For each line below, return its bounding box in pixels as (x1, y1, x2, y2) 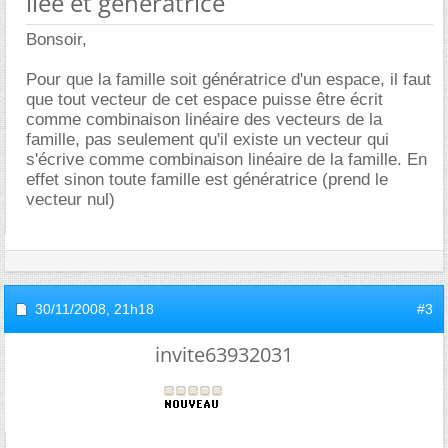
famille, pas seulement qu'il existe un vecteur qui (26, 129, 389, 149)
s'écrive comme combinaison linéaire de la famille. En (26, 149, 427, 169)
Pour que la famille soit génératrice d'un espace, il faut (26, 69, 431, 89)
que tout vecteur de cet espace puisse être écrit (26, 89, 383, 109)
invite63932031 (155, 340, 293, 368)
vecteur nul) (26, 189, 115, 209)
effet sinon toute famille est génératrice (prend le (26, 169, 388, 189)
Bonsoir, (26, 29, 87, 49)
